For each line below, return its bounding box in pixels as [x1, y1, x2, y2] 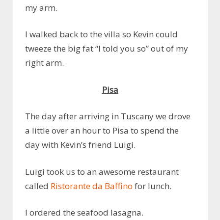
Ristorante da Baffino [51, 180, 133, 192]
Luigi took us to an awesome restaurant [25, 165, 179, 177]
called [25, 180, 51, 192]
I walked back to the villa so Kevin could [25, 28, 178, 40]
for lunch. [133, 180, 171, 192]
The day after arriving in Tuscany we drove [25, 110, 191, 122]
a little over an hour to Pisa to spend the [25, 125, 179, 137]
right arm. [25, 57, 64, 69]
